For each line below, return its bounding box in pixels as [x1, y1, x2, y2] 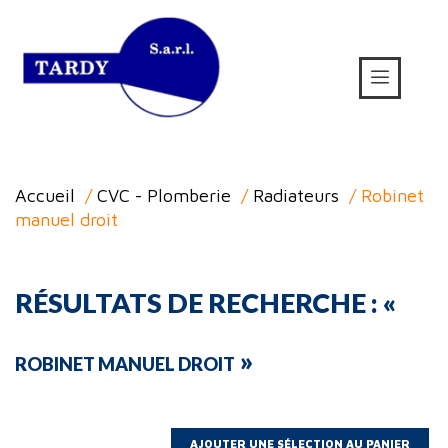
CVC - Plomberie [97, 185, 231, 207]
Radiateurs [253, 185, 339, 207]
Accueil [15, 185, 75, 207]
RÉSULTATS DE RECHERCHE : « [15, 286, 396, 320]
